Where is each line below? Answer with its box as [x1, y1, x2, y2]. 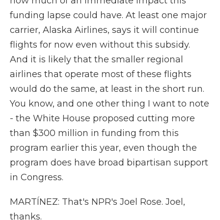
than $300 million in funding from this [10, 128, 179, 138]
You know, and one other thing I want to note [10, 98, 209, 109]
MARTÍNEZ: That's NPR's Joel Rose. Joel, [10, 196, 185, 207]
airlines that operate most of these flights [10, 69, 192, 80]
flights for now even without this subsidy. [10, 39, 190, 50]
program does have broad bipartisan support [10, 157, 208, 168]
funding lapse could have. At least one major [10, 10, 207, 21]
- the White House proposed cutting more [10, 113, 195, 124]
